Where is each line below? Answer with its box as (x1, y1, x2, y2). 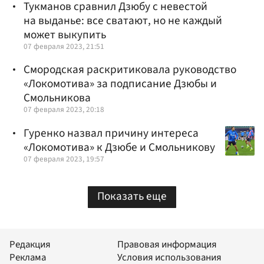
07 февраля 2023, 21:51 (24, 41, 104, 52)
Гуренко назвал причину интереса (24, 124, 199, 141)
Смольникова (24, 90, 91, 107)
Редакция (9, 237, 51, 252)
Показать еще (97, 187, 167, 204)
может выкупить (24, 27, 106, 44)
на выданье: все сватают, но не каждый (24, 12, 222, 29)
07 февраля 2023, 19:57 (24, 153, 104, 164)
